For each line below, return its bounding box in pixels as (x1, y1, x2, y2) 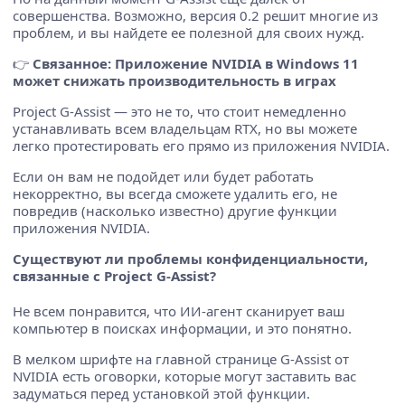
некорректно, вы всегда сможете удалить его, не (13, 184, 337, 202)
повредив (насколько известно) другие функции (13, 201, 337, 220)
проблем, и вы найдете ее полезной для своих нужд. (13, 23, 364, 42)
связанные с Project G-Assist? (13, 266, 216, 285)
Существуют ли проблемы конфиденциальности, (13, 249, 368, 268)
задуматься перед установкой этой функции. (13, 383, 310, 402)
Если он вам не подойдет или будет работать (13, 166, 314, 185)
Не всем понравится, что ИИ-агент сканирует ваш (13, 301, 344, 320)
